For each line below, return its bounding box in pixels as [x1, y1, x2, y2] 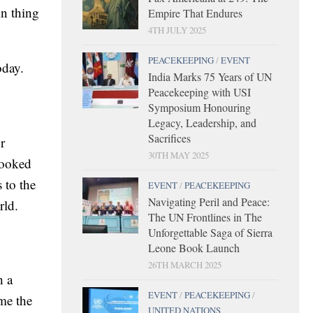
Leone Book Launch [148, 240, 240, 255]
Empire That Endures [148, 5, 242, 20]
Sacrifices [148, 130, 191, 145]
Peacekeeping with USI [148, 84, 251, 99]
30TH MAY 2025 [148, 148, 209, 161]
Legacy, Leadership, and [148, 115, 256, 130]
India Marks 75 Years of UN [148, 68, 272, 84]
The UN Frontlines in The [148, 209, 262, 224]
